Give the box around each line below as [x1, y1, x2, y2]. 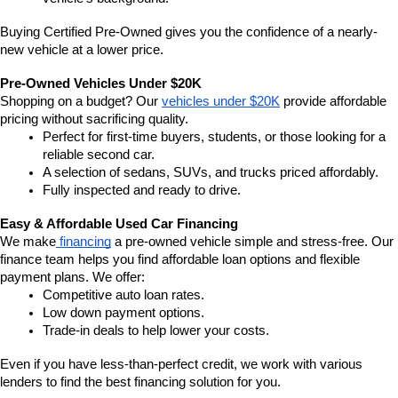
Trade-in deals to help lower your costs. [43, 323, 269, 338]
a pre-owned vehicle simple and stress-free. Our [111, 235, 394, 249]
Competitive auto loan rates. [43, 288, 204, 302]
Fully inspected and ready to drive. [43, 183, 241, 197]
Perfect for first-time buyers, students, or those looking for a [43, 130, 386, 144]
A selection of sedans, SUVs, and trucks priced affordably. [43, 165, 378, 179]
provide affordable [280, 94, 386, 108]
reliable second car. [43, 147, 155, 162]
